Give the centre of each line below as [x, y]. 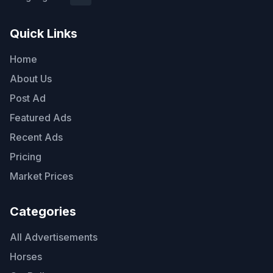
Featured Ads [41, 118]
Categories [43, 212]
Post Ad [28, 98]
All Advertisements [54, 237]
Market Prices [41, 176]
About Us [31, 79]
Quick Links [44, 34]
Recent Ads [36, 137]
